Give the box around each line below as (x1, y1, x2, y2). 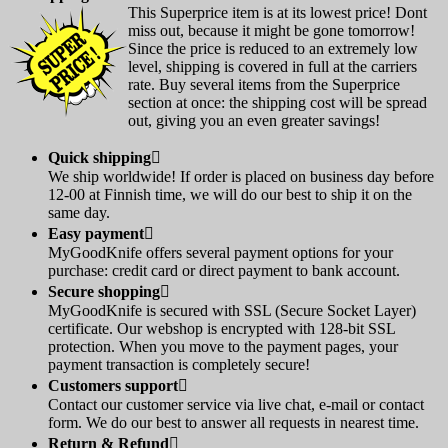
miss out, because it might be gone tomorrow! (128, 22, 415, 40)
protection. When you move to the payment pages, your (48, 338, 398, 356)
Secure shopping (48, 283, 160, 301)
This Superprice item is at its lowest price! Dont (128, 4, 427, 22)
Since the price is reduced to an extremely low (128, 40, 418, 58)
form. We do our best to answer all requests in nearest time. (48, 414, 419, 432)
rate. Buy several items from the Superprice (128, 76, 400, 94)
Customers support (48, 377, 178, 395)
